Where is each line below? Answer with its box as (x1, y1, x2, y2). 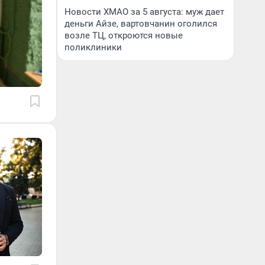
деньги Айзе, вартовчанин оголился (64, 18, 217, 29)
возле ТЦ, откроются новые (64, 30, 183, 41)
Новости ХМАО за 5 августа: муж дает (64, 7, 224, 17)
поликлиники (64, 42, 122, 53)
